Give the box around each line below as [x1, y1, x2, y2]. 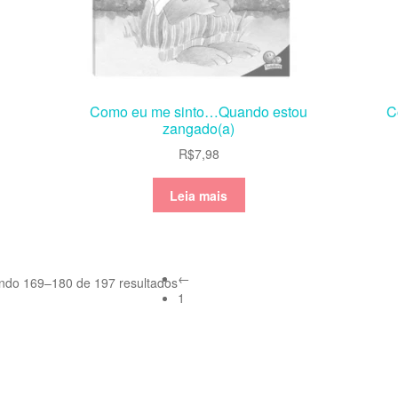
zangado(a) [163, 117, 235, 139]
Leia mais [170, 186, 228, 204]
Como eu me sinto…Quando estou [90, 100, 308, 122]
